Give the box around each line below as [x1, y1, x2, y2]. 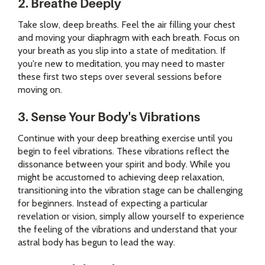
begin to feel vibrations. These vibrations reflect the [18, 146, 230, 157]
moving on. [18, 84, 64, 96]
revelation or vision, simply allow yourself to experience [18, 211, 244, 222]
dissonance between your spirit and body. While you [18, 159, 230, 170]
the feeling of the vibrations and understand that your [18, 224, 237, 235]
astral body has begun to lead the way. [18, 237, 177, 248]
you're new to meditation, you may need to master [18, 58, 225, 70]
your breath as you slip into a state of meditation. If [18, 45, 226, 57]
